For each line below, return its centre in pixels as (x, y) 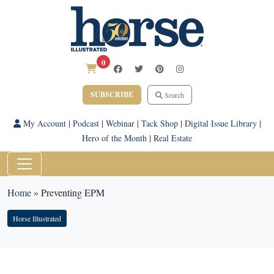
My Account (43, 123)
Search (173, 95)
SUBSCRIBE (112, 94)
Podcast (86, 123)
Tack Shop (159, 123)
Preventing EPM (73, 192)
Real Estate (173, 138)
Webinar (120, 123)
